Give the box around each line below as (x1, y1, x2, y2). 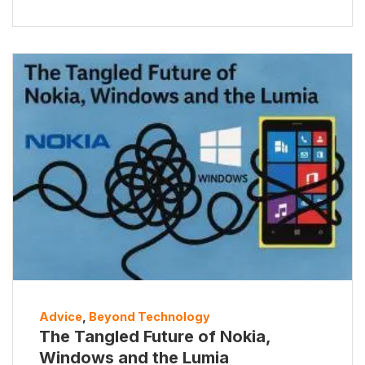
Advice (39, 309, 82, 323)
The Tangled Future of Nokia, (39, 326, 271, 346)
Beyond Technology (89, 309, 210, 323)
